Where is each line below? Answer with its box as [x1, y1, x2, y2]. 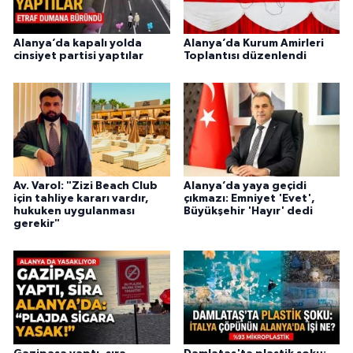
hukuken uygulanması [13, 206, 135, 217]
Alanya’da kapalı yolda [13, 38, 142, 50]
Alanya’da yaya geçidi [183, 180, 307, 192]
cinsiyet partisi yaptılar [13, 50, 143, 62]
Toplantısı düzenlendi [183, 50, 307, 62]
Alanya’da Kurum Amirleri [183, 38, 324, 50]
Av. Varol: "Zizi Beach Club [13, 180, 158, 192]
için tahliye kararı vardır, [13, 193, 149, 205]
